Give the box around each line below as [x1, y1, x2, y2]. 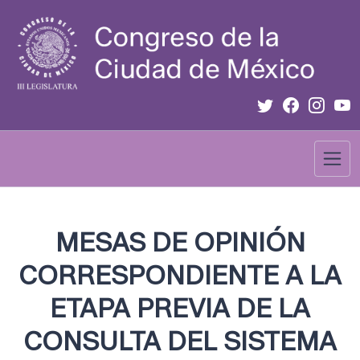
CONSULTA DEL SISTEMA [23, 325, 337, 358]
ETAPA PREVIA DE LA [50, 292, 310, 325]
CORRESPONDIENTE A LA [18, 260, 342, 292]
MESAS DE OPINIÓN [55, 227, 305, 259]
